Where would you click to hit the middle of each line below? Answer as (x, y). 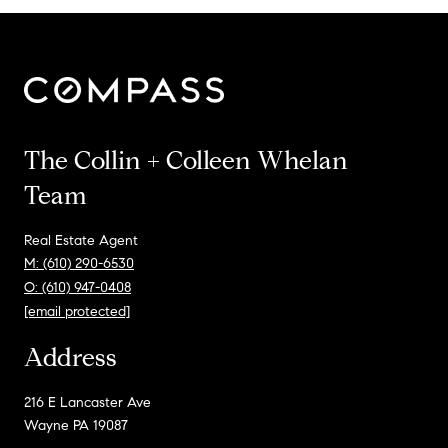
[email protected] (77, 311)
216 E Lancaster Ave (87, 402)
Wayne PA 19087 (76, 425)
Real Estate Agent (81, 240)
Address (70, 357)
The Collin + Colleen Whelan (186, 160)
